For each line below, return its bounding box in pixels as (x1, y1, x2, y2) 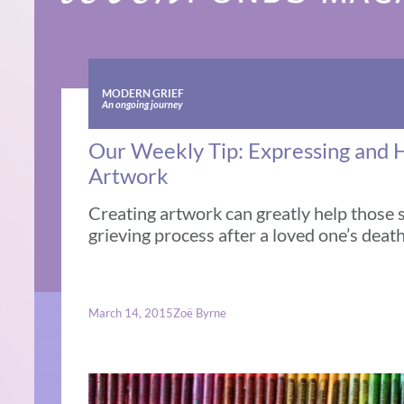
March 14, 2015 (88, 305, 173, 320)
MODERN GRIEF (102, 87, 184, 99)
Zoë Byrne (173, 305, 226, 320)
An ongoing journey (102, 98, 182, 111)
